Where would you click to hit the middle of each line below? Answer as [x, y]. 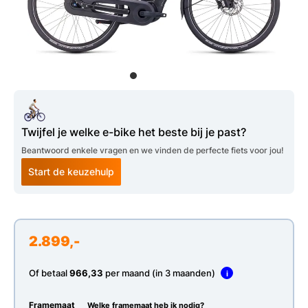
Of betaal [49, 273]
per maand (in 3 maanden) [160, 273]
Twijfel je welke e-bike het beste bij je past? [134, 132]
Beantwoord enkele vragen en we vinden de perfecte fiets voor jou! [153, 151]
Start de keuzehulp [71, 172]
